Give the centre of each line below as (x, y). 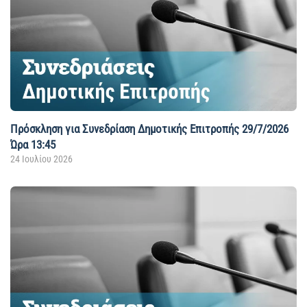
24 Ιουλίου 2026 (41, 159)
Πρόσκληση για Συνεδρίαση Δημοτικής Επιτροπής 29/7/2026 (149, 128)
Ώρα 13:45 (33, 144)
